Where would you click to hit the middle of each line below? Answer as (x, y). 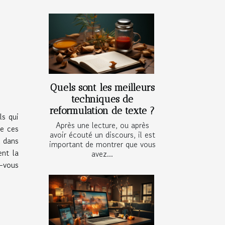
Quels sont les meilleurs (102, 88)
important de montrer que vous (102, 144)
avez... (102, 154)
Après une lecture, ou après (102, 125)
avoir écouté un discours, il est (102, 135)
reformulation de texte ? (102, 111)
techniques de (102, 99)
